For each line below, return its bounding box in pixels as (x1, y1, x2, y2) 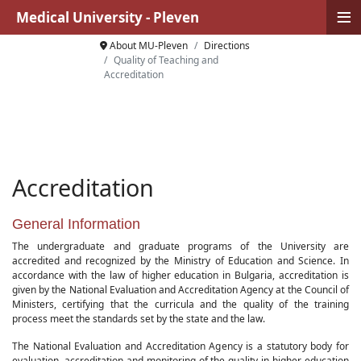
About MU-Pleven (109, 39, 188, 52)
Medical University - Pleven (16, 8, 199, 27)
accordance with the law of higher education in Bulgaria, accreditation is (12, 268, 349, 282)
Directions (203, 39, 250, 52)
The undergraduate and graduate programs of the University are (12, 239, 349, 253)
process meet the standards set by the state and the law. (12, 312, 265, 326)
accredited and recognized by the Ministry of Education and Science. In (12, 254, 349, 268)
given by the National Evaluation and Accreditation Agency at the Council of (12, 283, 349, 297)
